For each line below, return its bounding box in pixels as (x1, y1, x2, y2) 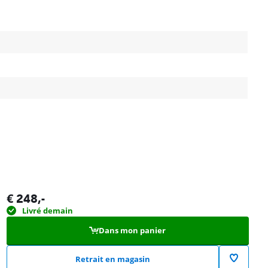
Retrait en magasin (75, 253, 150, 264)
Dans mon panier (99, 224, 166, 236)
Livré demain (22, 205, 73, 216)
